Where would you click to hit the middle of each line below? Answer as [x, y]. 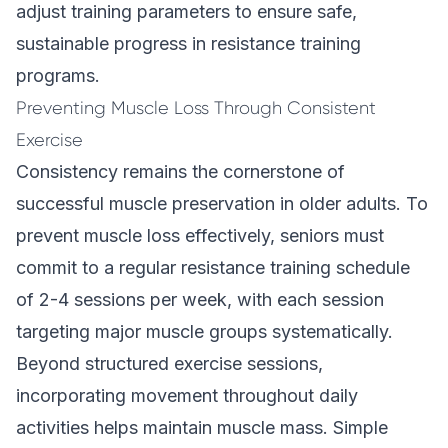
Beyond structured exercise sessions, [169, 363]
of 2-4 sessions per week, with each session [200, 299]
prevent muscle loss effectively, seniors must [200, 235]
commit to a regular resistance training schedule [213, 267]
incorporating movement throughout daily [187, 395]
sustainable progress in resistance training [188, 43]
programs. [58, 75]
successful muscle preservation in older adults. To [222, 203]
